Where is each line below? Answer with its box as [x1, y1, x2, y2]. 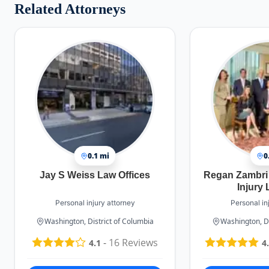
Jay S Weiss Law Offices [40, 170, 151, 180]
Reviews [119, 236, 159, 250]
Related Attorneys [14, 1, 125, 17]
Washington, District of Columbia [44, 216, 154, 226]
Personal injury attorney [55, 198, 135, 207]
